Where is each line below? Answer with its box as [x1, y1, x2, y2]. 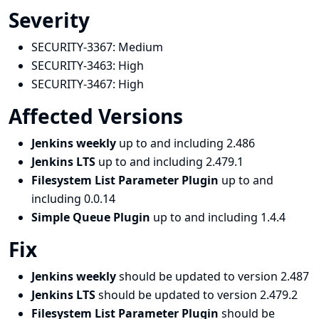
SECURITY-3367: [31, 39, 118, 55]
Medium [118, 39, 163, 55]
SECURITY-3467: [31, 76, 118, 92]
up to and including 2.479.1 [98, 154, 244, 169]
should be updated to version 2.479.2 [98, 287, 298, 303]
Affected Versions [9, 103, 188, 130]
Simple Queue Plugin [31, 209, 153, 225]
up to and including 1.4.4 [153, 209, 286, 225]
